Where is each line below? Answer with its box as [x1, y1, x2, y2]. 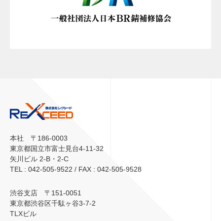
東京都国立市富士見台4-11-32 [10, 145, 104, 153]
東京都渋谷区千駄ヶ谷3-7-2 [10, 199, 96, 208]
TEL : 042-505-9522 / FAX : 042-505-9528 [10, 165, 142, 174]
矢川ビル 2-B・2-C [10, 155, 69, 163]
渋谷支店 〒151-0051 [10, 189, 81, 197]
